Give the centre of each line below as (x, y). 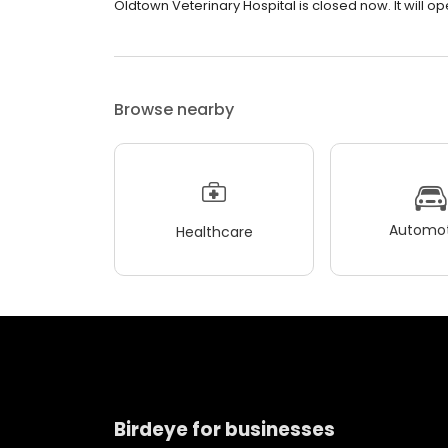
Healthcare (214, 231)
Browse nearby (174, 109)
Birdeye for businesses (224, 429)
